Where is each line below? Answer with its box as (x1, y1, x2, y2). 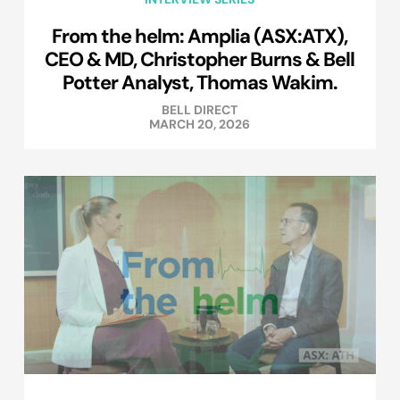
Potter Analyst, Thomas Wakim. (62, 69, 337, 95)
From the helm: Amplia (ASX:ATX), (52, 22, 348, 48)
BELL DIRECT (162, 101, 238, 118)
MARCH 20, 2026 (149, 115, 251, 132)
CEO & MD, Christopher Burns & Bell (45, 46, 355, 71)
